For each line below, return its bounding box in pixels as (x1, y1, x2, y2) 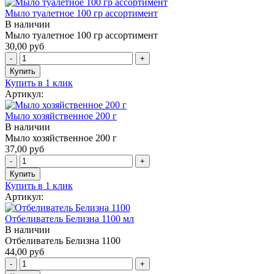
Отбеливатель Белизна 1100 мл (5, 213, 134, 224)
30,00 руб (5, 40, 44, 51)
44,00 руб (5, 246, 44, 257)
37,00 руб (5, 143, 44, 154)
